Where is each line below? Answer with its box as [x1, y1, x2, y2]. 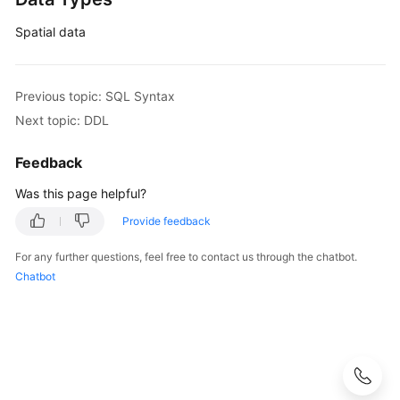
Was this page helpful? [15, 186, 146, 201]
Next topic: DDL [15, 112, 109, 128]
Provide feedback [122, 214, 211, 228]
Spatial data [15, 24, 86, 39]
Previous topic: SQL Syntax [15, 87, 175, 104]
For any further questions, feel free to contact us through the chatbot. [15, 250, 357, 263]
